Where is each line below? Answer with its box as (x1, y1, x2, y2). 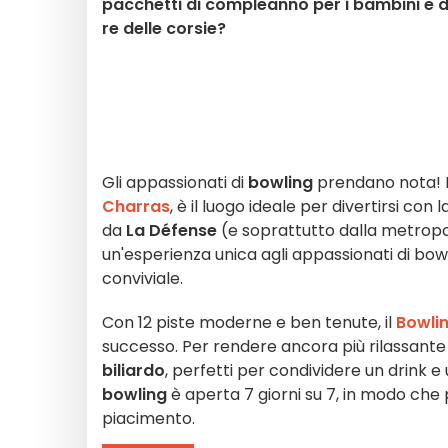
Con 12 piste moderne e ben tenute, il (102, 311, 396, 334)
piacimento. (102, 407, 195, 430)
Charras (102, 195, 170, 218)
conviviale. (102, 267, 183, 290)
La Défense (126, 219, 217, 242)
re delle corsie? (102, 17, 226, 40)
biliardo (102, 359, 165, 382)
